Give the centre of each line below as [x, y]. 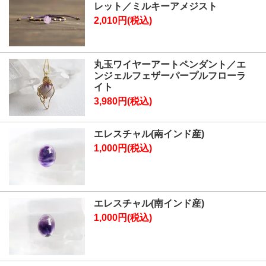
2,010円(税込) [123, 21]
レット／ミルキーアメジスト [156, 7]
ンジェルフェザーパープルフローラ [170, 76]
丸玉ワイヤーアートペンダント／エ [170, 65]
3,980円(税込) [123, 102]
